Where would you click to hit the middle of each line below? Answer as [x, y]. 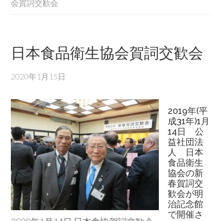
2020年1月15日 [38, 76]
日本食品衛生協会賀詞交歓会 [107, 53]
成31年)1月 [189, 121]
